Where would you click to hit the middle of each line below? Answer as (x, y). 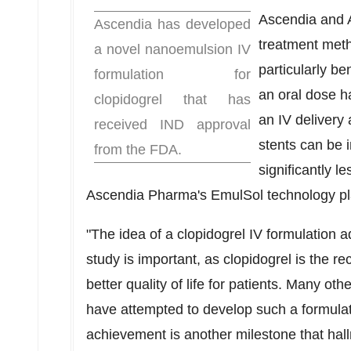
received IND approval (172, 125)
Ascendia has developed (172, 24)
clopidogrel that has (172, 100)
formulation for (172, 74)
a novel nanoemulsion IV (172, 49)
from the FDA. (138, 150)
